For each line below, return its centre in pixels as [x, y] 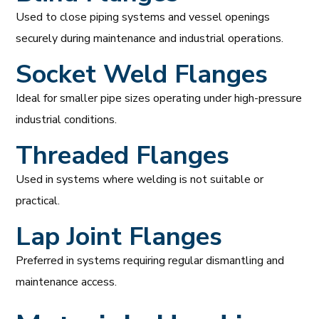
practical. [38, 200]
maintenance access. [67, 282]
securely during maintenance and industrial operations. [150, 38]
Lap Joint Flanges [119, 236]
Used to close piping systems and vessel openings [143, 17]
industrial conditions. [67, 119]
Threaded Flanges [123, 155]
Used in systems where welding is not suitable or [140, 179]
